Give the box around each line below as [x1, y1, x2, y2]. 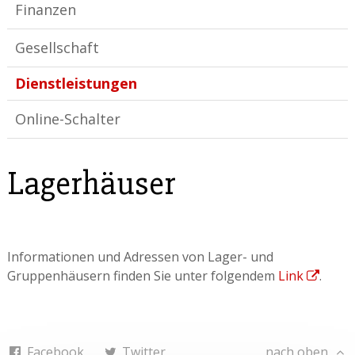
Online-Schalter [14, 109, 120, 128]
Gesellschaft [14, 37, 99, 57]
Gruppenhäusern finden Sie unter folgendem [6, 267, 278, 285]
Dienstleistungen [14, 73, 137, 93]
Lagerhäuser [6, 162, 176, 204]
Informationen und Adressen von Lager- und [6, 248, 273, 266]
